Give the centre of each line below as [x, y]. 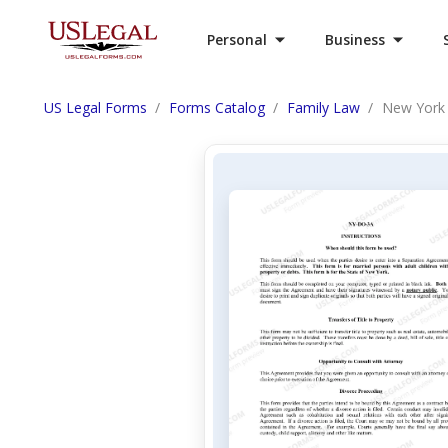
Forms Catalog [217, 107]
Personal [237, 39]
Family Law [323, 107]
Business [355, 39]
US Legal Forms [95, 107]
